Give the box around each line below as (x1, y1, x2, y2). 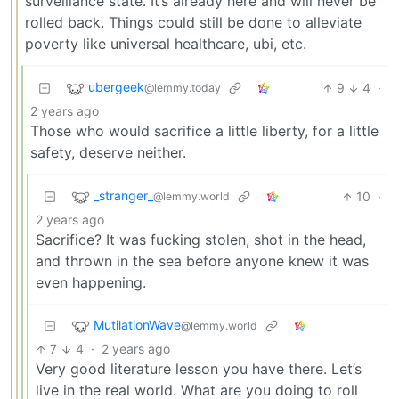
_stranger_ (94, 188, 153, 204)
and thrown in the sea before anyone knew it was (36, 252, 369, 271)
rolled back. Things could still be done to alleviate (25, 13, 362, 32)
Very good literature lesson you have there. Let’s (36, 360, 362, 379)
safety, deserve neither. (30, 143, 186, 162)
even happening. (36, 273, 146, 292)
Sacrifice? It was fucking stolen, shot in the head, (36, 231, 366, 249)
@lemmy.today (144, 81, 221, 95)
